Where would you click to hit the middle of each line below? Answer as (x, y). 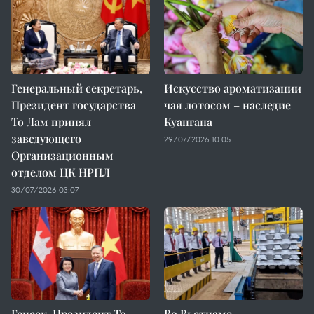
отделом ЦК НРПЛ (61, 172)
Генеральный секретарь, (77, 88)
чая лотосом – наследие (227, 105)
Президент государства (74, 105)
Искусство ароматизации (233, 88)
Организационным (62, 155)
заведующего (46, 138)
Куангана (188, 122)
